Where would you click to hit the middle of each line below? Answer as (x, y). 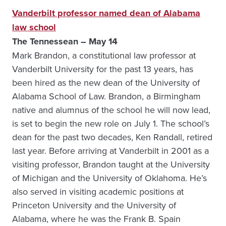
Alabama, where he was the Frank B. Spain (96, 219)
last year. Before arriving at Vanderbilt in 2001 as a (110, 151)
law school (34, 27)
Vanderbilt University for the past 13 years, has (103, 69)
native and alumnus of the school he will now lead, (111, 110)
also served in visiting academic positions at (98, 191)
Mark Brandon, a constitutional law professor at (104, 55)
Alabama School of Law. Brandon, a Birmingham (106, 96)
